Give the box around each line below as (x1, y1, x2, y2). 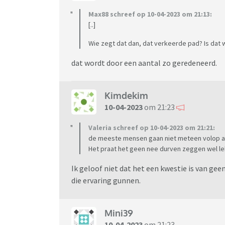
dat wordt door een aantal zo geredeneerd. (71, 57, 218, 68)
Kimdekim (104, 90, 148, 101)
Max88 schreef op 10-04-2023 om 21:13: (88, 9, 212, 19)
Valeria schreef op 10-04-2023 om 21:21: (88, 123, 215, 132)
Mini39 (104, 207, 133, 219)
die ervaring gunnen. (71, 175, 141, 185)
